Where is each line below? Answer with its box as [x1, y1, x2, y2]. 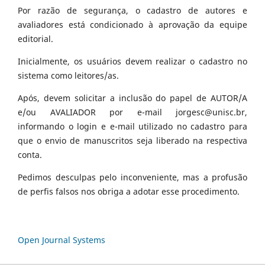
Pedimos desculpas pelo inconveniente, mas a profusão [18, 171, 247, 183]
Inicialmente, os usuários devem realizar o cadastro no [18, 55, 247, 67]
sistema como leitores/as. [18, 69, 119, 81]
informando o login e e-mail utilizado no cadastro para [18, 120, 247, 132]
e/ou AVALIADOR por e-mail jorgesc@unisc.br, [18, 106, 247, 118]
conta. [18, 148, 42, 160]
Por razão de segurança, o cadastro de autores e [18, 4, 247, 16]
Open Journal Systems [18, 234, 105, 245]
